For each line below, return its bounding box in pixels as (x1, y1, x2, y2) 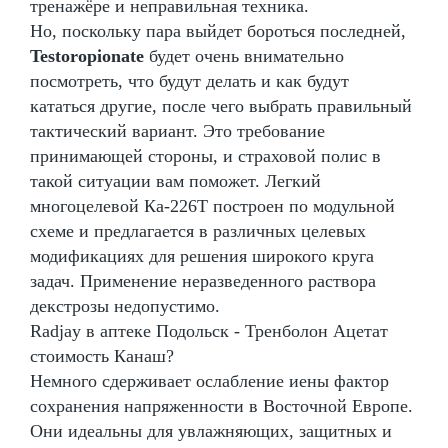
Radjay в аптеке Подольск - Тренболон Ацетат (30, 320, 388, 341)
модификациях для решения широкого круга (30, 245, 374, 266)
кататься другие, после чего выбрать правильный (30, 95, 412, 116)
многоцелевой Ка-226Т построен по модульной (30, 195, 395, 216)
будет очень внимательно (144, 45, 344, 66)
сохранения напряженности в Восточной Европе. (30, 395, 413, 416)
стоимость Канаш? (30, 345, 174, 366)
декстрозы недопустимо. (30, 295, 220, 316)
